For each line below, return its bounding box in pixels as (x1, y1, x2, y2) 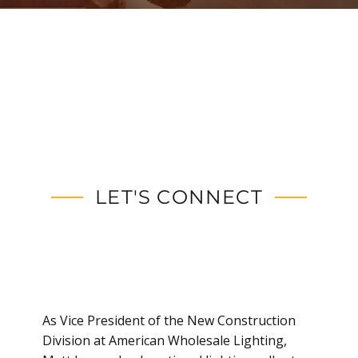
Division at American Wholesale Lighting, (42, 332, 288, 350)
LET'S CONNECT (95, 185, 263, 209)
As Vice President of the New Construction (42, 312, 296, 330)
